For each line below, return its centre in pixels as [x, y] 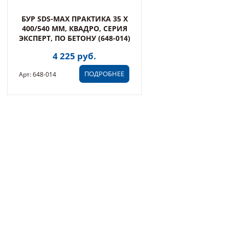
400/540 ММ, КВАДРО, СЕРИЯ [74, 28]
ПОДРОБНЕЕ [105, 74]
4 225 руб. [74, 56]
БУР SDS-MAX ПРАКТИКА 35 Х [74, 19]
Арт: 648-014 [38, 74]
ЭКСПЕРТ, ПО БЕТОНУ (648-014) [74, 38]
